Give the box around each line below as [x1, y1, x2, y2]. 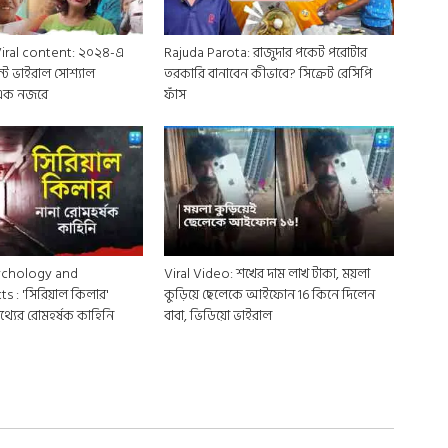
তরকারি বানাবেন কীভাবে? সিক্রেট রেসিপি [163, 62, 372, 85]
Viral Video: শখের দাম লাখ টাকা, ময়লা [163, 261, 370, 285]
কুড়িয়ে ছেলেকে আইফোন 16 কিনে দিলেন [163, 282, 375, 306]
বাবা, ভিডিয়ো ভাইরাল [163, 303, 272, 327]
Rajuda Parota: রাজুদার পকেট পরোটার [163, 41, 367, 64]
